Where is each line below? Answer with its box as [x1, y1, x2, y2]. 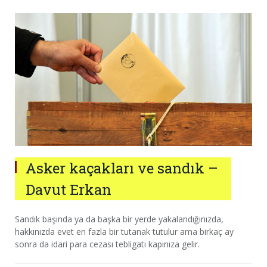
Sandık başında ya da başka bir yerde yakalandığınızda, [15, 213, 223, 225]
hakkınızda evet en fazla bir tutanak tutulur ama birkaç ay [15, 225, 234, 237]
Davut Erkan [26, 179, 111, 199]
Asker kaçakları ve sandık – [26, 158, 218, 178]
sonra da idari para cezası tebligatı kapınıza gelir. [15, 238, 200, 250]
